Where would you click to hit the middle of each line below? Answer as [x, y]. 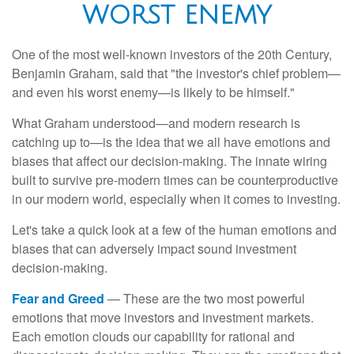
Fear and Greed [58, 298]
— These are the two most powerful [205, 298]
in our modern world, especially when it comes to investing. [176, 198]
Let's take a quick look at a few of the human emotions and [174, 229]
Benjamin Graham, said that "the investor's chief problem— [176, 73]
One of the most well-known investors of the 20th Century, [172, 54]
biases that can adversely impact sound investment [154, 248]
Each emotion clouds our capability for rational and [153, 336]
